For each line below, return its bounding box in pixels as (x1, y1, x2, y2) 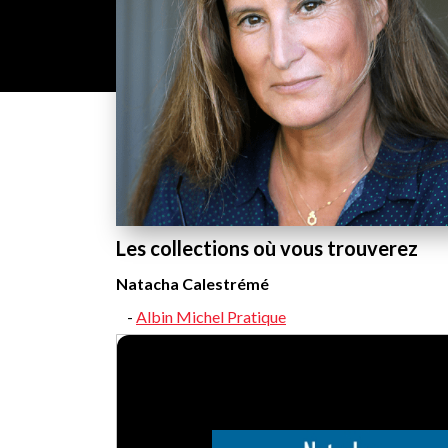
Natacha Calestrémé (116, 274, 269, 293)
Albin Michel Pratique (136, 307, 286, 326)
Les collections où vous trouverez (116, 236, 418, 260)
